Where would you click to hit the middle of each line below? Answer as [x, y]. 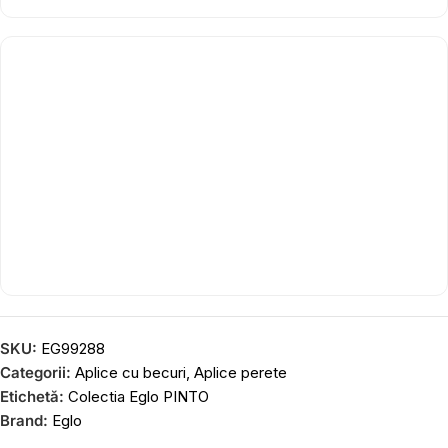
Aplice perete [240, 372]
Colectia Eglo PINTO [138, 396]
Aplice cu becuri [130, 372]
